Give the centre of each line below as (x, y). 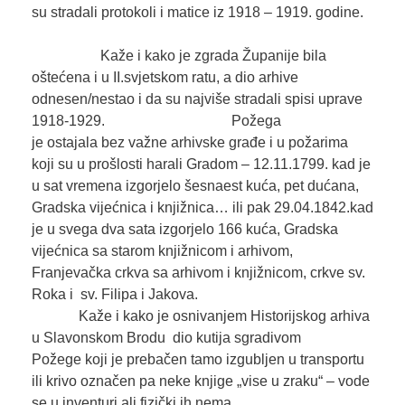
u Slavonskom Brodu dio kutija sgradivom (166, 338)
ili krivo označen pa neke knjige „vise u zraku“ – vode (200, 381)
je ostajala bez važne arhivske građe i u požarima (189, 143)
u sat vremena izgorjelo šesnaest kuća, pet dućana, (195, 186)
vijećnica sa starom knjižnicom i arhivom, (162, 251)
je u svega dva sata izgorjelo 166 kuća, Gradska (184, 230)
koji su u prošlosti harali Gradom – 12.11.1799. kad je (201, 165)
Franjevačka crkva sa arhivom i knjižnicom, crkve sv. (198, 273)
